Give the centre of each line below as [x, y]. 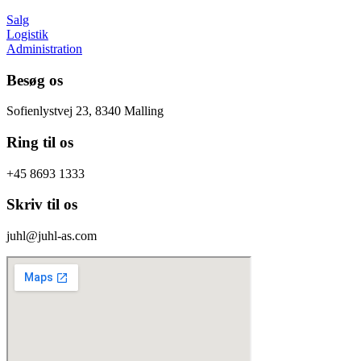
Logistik [27, 34]
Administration [44, 48]
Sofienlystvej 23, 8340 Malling [85, 111]
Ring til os [40, 142]
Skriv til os [42, 205]
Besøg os [35, 80]
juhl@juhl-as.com [52, 236]
